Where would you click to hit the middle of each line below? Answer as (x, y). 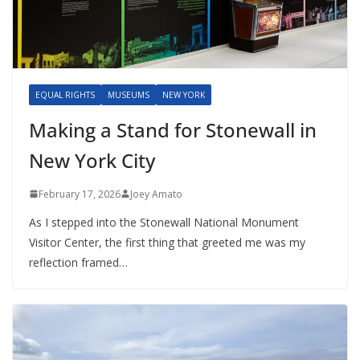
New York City (92, 160)
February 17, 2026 (80, 194)
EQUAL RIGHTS (65, 94)
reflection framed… (78, 262)
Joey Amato (156, 194)
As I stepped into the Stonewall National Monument (164, 222)
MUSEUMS (129, 94)
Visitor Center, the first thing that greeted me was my (167, 242)
